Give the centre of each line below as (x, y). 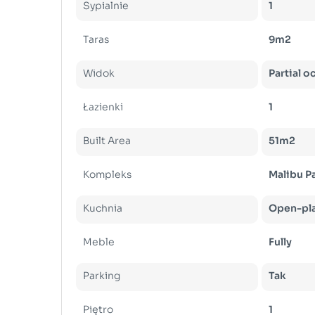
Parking (102, 275)
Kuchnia (103, 208)
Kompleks (107, 174)
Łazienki (103, 107)
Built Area (107, 140)
